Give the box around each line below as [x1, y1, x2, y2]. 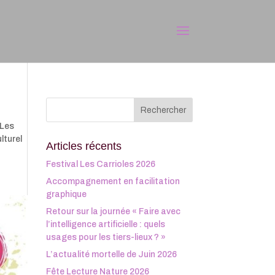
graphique [45, 190, 87, 199]
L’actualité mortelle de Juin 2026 [45, 250, 177, 259]
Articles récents [45, 140, 122, 152]
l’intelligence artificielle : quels [45, 220, 165, 229]
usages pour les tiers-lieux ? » [45, 233, 166, 242]
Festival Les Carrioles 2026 [45, 160, 155, 169]
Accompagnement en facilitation [45, 177, 180, 186]
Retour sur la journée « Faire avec [45, 207, 180, 216]
